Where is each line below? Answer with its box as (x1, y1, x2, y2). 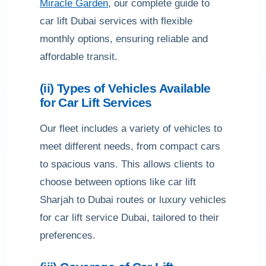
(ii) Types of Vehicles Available (40, 81, 211, 95)
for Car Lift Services (40, 96, 152, 109)
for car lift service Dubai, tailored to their (40, 212, 219, 223)
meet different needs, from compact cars (40, 141, 220, 152)
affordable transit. (40, 51, 118, 62)
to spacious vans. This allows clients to (40, 159, 214, 170)
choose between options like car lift (40, 176, 196, 188)
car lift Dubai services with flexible (40, 15, 192, 27)
